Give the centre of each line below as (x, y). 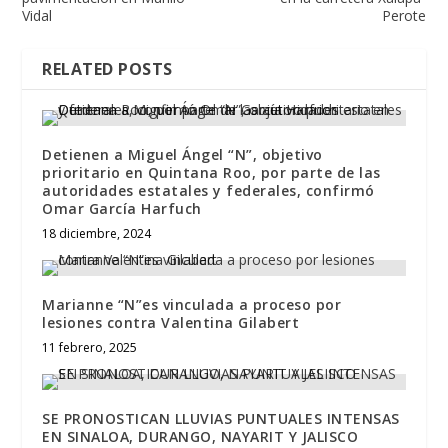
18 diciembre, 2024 (97, 234)
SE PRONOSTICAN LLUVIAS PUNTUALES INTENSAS (221, 419)
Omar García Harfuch (122, 209)
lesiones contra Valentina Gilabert (171, 323)
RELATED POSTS (107, 69)
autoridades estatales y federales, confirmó (208, 191)
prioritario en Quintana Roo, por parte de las (211, 173)
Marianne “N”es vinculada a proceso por (192, 305)
